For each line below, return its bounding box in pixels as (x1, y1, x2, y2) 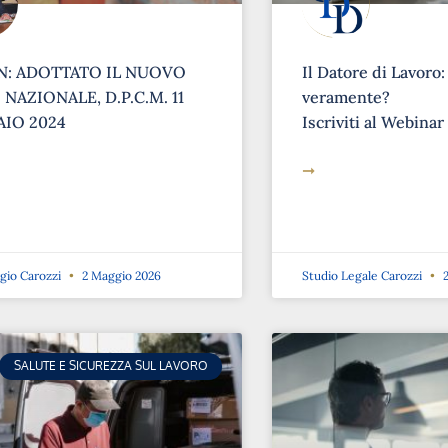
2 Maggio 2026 (78, 268, 161, 284)
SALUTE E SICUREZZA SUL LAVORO (13, 358, 208, 374)
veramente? (302, 87, 391, 108)
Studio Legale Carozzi (302, 268, 426, 284)
